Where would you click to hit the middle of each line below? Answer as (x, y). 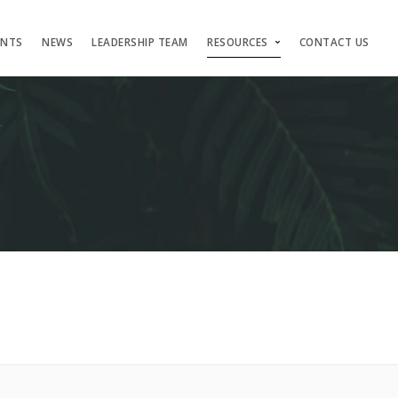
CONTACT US (334, 42)
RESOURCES (238, 42)
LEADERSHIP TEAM (140, 42)
